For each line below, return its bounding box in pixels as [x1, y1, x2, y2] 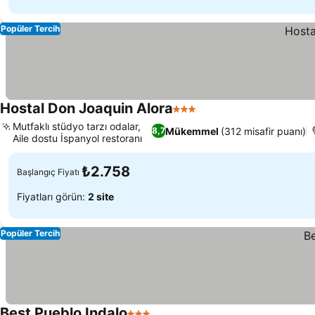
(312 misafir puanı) [220, 124, 306, 137]
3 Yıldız [172, 109, 212, 123]
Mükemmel [165, 124, 219, 137]
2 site [88, 190, 114, 202]
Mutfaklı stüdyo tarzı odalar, [13, 120, 141, 132]
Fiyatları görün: [17, 190, 88, 202]
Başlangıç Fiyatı [17, 166, 79, 177]
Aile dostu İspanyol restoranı [13, 132, 142, 144]
